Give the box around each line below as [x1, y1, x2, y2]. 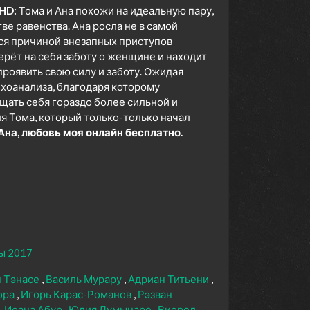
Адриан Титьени [128, 273, 211, 286]
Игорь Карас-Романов [21, 288, 134, 301]
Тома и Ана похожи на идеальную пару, [17, 4, 214, 17]
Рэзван [138, 288, 172, 301]
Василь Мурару [46, 273, 124, 286]
